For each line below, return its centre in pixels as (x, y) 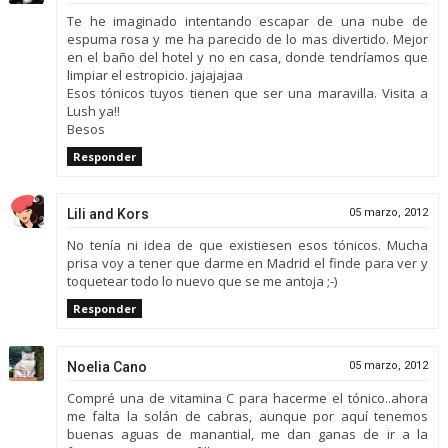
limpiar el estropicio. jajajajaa (154, 74)
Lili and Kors (107, 214)
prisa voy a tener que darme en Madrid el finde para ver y (247, 263)
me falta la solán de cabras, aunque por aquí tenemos (247, 415)
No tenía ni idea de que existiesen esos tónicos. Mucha (247, 245)
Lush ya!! (93, 110)
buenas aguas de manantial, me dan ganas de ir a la (247, 433)
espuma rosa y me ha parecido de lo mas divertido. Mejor (247, 38)
